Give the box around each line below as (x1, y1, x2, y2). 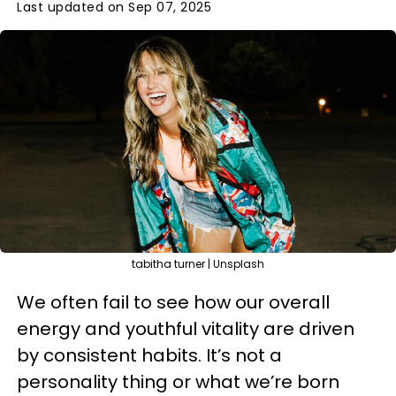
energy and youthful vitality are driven (17, 316, 354, 341)
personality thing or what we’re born (17, 369, 339, 394)
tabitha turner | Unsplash (132, 256, 264, 271)
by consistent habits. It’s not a (17, 343, 282, 368)
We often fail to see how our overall (17, 290, 330, 315)
